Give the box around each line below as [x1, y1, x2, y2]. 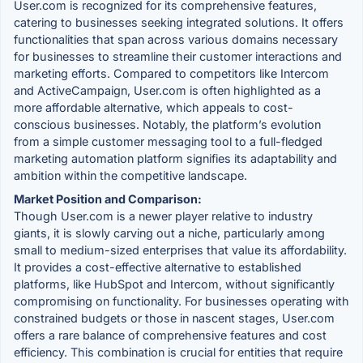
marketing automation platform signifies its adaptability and [14, 151, 337, 165]
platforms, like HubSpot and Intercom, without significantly [14, 276, 335, 291]
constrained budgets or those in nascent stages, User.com [14, 310, 335, 325]
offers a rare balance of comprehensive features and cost [14, 327, 327, 342]
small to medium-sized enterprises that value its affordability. [14, 242, 347, 257]
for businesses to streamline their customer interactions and [14, 49, 342, 63]
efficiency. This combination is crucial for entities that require [14, 344, 343, 359]
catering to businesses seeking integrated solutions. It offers [14, 15, 344, 29]
